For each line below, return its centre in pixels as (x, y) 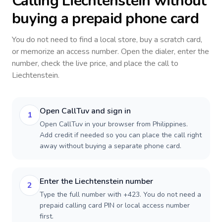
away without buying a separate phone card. (111, 146)
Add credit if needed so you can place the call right (121, 135)
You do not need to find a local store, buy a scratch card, (107, 40)
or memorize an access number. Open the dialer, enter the (111, 52)
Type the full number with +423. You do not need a (120, 194)
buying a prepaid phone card (105, 19)
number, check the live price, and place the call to (95, 63)
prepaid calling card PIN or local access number (115, 205)
